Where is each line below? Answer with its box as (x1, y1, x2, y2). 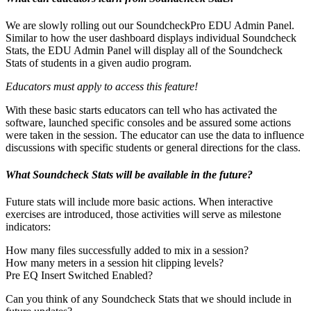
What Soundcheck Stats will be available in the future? (6, 169, 253, 181)
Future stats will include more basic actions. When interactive (6, 196, 273, 208)
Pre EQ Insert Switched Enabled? (6, 269, 153, 282)
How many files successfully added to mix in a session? (6, 244, 249, 257)
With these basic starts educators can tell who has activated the (6, 103, 277, 116)
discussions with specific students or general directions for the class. (6, 141, 301, 153)
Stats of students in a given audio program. (6, 56, 192, 69)
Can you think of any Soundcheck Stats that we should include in (6, 293, 292, 305)
